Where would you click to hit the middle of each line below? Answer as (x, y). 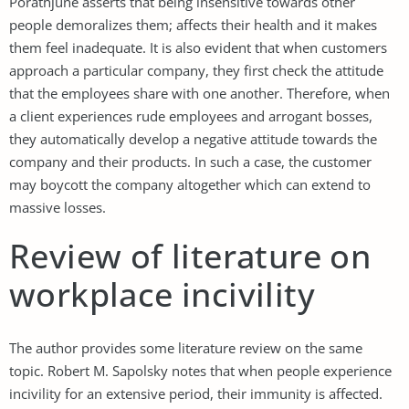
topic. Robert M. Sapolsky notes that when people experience (200, 370)
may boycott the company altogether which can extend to (190, 184)
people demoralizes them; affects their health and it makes (193, 24)
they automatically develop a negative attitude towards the (193, 138)
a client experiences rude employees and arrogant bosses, (191, 115)
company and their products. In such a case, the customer (190, 161)
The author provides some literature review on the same (186, 347)
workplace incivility (162, 294)
